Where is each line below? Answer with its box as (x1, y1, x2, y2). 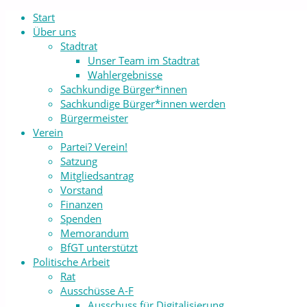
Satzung (60, 154, 97, 168)
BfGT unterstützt (60, 241, 138, 254)
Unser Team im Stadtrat (88, 53, 199, 67)
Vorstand (60, 183, 103, 197)
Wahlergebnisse (88, 68, 162, 82)
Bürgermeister (60, 111, 128, 125)
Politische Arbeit (33, 255, 110, 269)
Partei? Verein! (60, 140, 127, 153)
